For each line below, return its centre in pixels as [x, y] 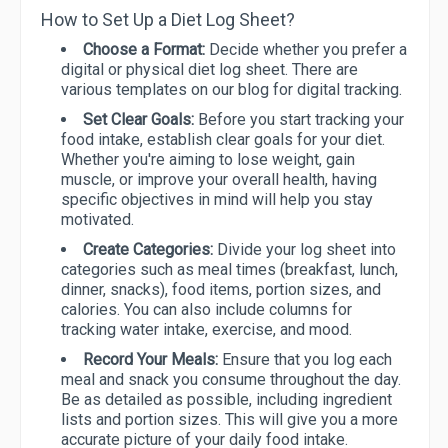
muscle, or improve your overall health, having [219, 180]
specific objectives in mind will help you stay [217, 200]
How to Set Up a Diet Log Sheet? [168, 20]
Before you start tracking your [299, 120]
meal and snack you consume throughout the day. [231, 380]
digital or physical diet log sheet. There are [209, 70]
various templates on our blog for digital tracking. [231, 90]
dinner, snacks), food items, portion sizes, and [221, 290]
